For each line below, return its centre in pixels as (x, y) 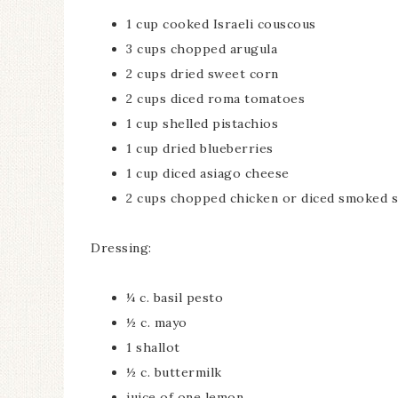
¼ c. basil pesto (175, 298)
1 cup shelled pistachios (202, 123)
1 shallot (153, 347)
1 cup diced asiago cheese (208, 173)
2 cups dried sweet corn (203, 74)
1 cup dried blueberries (200, 148)
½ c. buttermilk (174, 372)
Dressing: (121, 248)
